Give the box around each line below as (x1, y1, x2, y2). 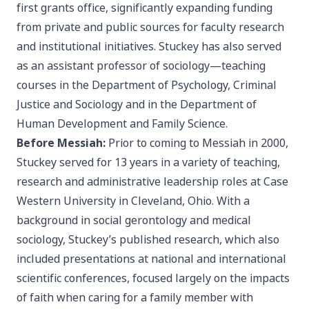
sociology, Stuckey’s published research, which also (17, 232, 279, 248)
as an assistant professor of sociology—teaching (17, 58, 266, 74)
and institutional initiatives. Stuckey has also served (17, 39, 281, 55)
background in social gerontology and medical (17, 212, 251, 229)
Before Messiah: (17, 135, 106, 152)
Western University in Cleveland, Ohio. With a (17, 193, 250, 210)
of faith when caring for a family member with (17, 290, 253, 306)
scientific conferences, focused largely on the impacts (17, 270, 290, 287)
